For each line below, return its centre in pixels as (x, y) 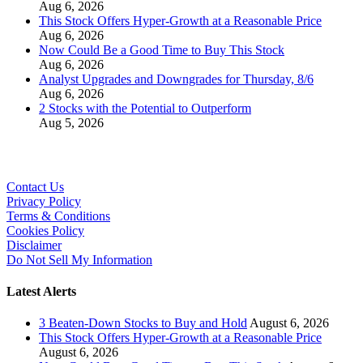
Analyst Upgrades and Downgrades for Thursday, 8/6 (176, 79)
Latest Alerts (41, 292)
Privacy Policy (44, 201)
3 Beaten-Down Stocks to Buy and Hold (143, 323)
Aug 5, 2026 (71, 123)
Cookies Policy (45, 230)
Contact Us (35, 186)
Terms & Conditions (58, 216)
